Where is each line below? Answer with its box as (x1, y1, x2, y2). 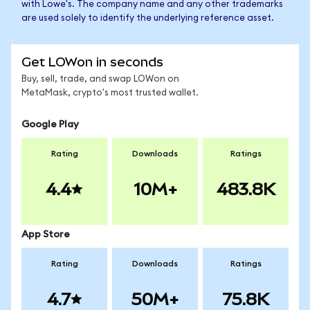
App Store (21, 230, 70, 239)
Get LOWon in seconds (21, 55, 163, 69)
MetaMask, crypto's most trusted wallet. (21, 89, 199, 98)
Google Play (21, 120, 79, 129)
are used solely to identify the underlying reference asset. (21, 14, 274, 23)
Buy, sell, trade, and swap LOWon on (21, 75, 179, 84)
